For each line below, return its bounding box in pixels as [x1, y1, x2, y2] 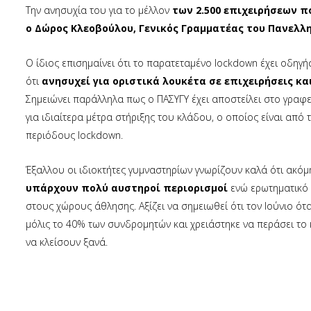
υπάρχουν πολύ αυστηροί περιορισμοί [26, 181, 228, 194]
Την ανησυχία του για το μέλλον [26, 3, 172, 17]
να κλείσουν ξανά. [26, 235, 108, 249]
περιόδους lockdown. [26, 128, 123, 142]
